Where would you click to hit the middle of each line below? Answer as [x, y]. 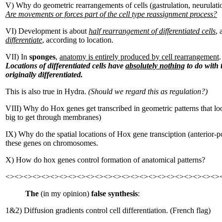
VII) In [17, 56]
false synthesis [114, 193]
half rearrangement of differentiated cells [152, 31]
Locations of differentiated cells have [65, 65]
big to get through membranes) [53, 117]
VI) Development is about [47, 31]
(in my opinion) [65, 193]
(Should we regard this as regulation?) [147, 91]
